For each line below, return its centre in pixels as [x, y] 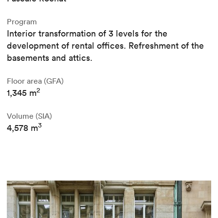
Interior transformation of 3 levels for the [87, 33]
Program [22, 21]
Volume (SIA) [29, 116]
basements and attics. [50, 57]
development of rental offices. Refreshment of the [105, 45]
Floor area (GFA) [35, 81]
